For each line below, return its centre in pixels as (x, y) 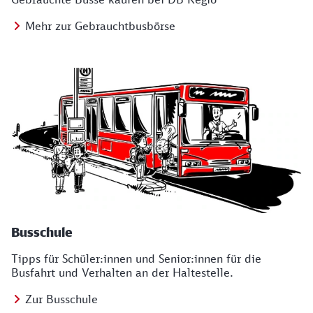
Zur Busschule (61, 299)
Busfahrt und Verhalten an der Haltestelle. (122, 272)
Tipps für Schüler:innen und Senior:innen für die (136, 259)
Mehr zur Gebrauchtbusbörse (100, 26)
